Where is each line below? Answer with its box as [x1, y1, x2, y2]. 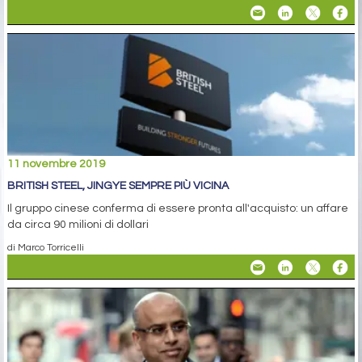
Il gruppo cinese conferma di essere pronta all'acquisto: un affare [7, 203, 348, 215]
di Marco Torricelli [7, 242, 84, 253]
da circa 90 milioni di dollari [7, 219, 149, 231]
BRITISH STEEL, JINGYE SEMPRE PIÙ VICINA [7, 180, 229, 192]
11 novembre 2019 [7, 158, 105, 170]
